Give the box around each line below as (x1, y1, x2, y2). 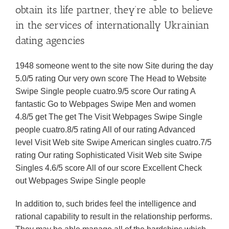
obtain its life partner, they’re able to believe (15, 4, 213, 16)
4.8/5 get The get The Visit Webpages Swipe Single (15, 112, 202, 121)
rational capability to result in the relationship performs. (15, 212, 212, 221)
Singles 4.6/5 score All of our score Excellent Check (15, 164, 202, 172)
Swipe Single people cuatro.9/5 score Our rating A (15, 87, 195, 96)
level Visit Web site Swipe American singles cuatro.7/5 (15, 138, 212, 147)
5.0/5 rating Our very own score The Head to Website (15, 74, 207, 83)
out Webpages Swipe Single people (15, 176, 146, 185)
